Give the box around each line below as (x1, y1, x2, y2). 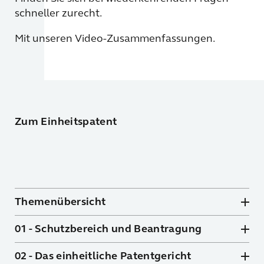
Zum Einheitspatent (15, 114, 117, 128)
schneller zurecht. (15, 6, 102, 19)
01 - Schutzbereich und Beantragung (15, 222, 202, 235)
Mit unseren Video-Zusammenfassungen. (15, 31, 215, 45)
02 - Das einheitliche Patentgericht (15, 249, 192, 262)
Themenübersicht (15, 194, 106, 208)
